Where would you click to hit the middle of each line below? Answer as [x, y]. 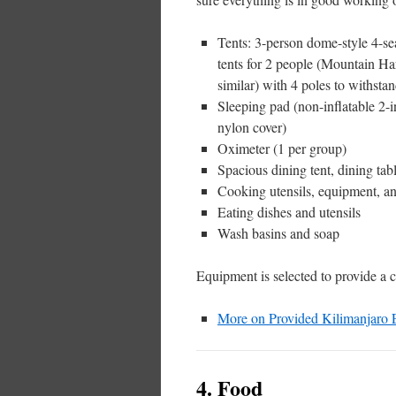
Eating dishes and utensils [289, 212]
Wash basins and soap [278, 233]
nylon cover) [252, 127]
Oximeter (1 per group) [282, 148]
